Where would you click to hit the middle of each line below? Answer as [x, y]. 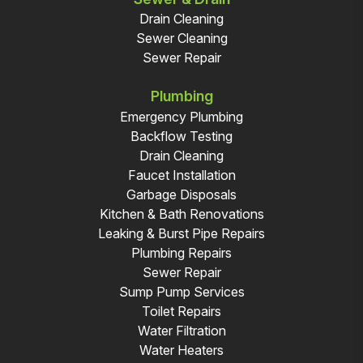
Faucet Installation [181, 175]
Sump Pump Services [181, 291]
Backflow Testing [181, 136]
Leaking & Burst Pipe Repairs [181, 233]
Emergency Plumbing [181, 116]
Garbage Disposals [181, 194]
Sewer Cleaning [181, 38]
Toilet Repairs [181, 311]
